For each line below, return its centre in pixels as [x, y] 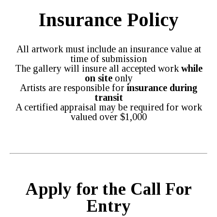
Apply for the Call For [108, 189]
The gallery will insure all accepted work [98, 69]
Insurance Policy [108, 20]
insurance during [162, 88]
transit [108, 98]
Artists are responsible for [73, 88]
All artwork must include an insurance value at [108, 49]
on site [98, 78]
